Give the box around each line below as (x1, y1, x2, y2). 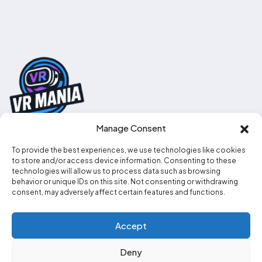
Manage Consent (96, 122, 166, 133)
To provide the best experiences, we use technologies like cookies (12, 146, 246, 154)
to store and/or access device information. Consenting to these (12, 156, 236, 165)
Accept (115, 219, 147, 231)
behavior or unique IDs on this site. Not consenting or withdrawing (12, 177, 238, 186)
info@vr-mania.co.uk (29, 167, 139, 184)
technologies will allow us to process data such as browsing (12, 167, 220, 175)
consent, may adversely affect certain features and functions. (12, 188, 225, 196)
